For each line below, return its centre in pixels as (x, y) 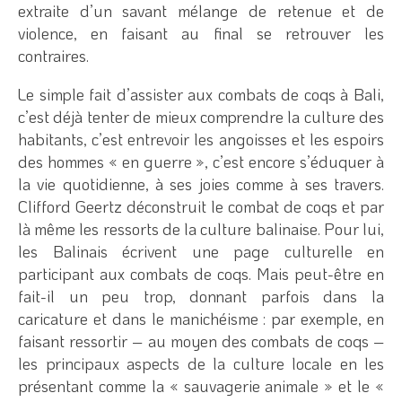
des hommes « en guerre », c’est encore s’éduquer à (201, 161)
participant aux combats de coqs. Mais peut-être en (201, 273)
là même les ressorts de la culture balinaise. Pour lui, (201, 228)
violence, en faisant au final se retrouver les (201, 33)
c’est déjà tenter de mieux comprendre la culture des (201, 116)
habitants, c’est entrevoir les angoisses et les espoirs (201, 139)
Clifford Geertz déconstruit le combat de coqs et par (201, 206)
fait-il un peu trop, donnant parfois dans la (201, 296)
